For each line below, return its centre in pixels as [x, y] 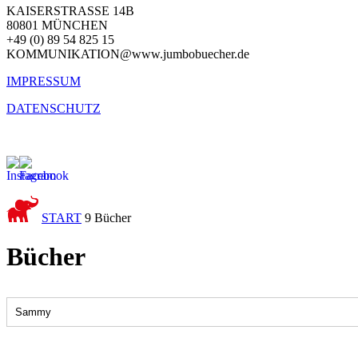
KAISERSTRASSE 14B [70, 11]
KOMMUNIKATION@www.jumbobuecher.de [128, 54]
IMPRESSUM [44, 81]
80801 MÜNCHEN [57, 25]
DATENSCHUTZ [54, 108]
